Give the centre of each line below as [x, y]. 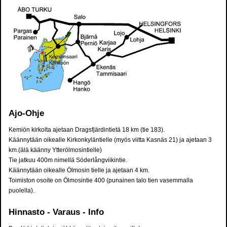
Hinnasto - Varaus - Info [56, 212]
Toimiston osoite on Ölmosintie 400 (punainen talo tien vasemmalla [101, 181]
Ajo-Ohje [26, 113]
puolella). [22, 191]
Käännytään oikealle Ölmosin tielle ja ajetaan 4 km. [79, 171]
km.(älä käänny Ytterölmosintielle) [55, 150]
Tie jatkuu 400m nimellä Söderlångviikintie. [68, 160]
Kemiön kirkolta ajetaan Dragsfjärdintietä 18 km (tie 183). [87, 130]
